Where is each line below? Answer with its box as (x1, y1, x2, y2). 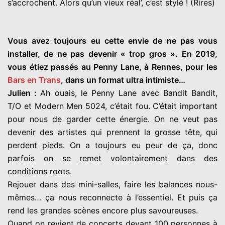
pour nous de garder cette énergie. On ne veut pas (8, 114, 217, 124)
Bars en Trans (8, 74, 61, 85)
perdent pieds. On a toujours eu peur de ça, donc (8, 140, 217, 150)
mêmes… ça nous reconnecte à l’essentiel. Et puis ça (8, 192, 217, 202)
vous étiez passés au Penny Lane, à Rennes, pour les (8, 61, 217, 72)
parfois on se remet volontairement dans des (8, 153, 217, 163)
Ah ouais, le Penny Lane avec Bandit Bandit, (40, 87, 218, 98)
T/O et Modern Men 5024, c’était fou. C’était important (8, 100, 217, 111)
